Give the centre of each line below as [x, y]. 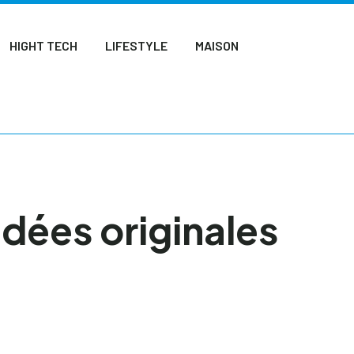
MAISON [217, 45]
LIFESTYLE [137, 45]
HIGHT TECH [44, 45]
